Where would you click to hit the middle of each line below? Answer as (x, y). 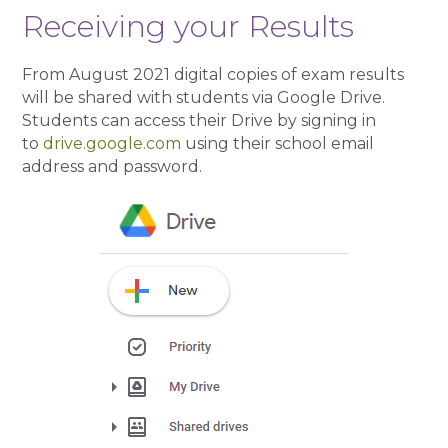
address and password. (112, 166)
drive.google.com (112, 143)
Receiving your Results (188, 26)
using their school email (278, 143)
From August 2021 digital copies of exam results (213, 74)
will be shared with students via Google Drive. (204, 97)
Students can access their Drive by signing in (199, 120)
